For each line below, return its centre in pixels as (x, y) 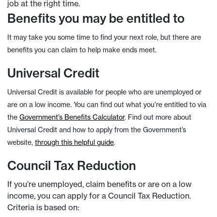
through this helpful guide (74, 142)
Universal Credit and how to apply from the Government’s (97, 130)
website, (21, 142)
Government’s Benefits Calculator (72, 117)
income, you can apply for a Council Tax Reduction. (99, 196)
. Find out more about (158, 117)
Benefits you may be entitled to (96, 18)
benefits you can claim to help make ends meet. (83, 50)
